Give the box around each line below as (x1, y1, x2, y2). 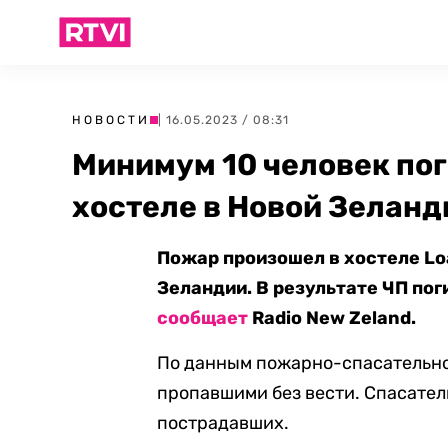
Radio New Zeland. (248, 307, 417, 329)
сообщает (157, 307, 249, 329)
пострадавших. (157, 412, 290, 434)
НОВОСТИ (72, 113, 150, 127)
